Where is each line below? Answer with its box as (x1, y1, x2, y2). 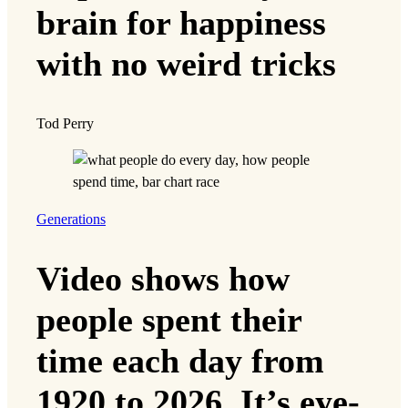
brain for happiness (36, 3, 326, 42)
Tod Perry (36, 116, 94, 133)
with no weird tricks (36, 44, 336, 83)
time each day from (36, 341, 324, 380)
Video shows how (36, 259, 290, 298)
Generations (36, 210, 106, 228)
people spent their (36, 300, 301, 339)
